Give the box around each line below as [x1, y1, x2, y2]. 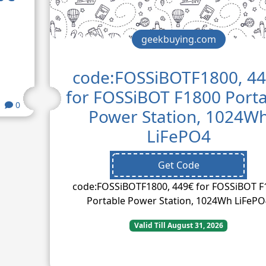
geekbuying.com [141, 32, 216, 46]
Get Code [157, 158, 199, 172]
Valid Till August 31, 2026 [134, 220, 223, 230]
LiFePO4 [146, 124, 211, 147]
